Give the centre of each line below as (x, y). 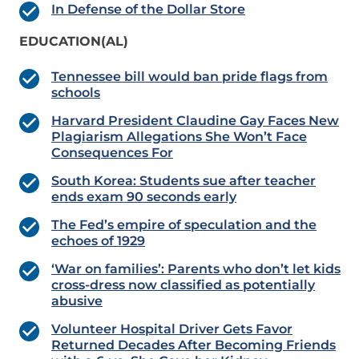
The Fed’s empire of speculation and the (184, 225)
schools (76, 93)
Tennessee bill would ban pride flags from (190, 77)
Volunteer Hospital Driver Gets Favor (172, 329)
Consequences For (112, 153)
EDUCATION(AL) (74, 42)
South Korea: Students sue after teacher (184, 181)
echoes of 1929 (98, 241)
